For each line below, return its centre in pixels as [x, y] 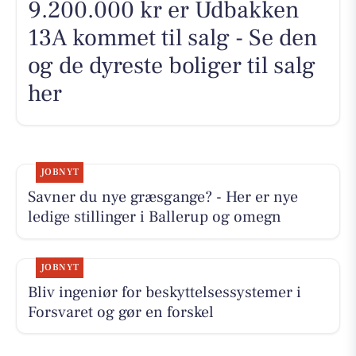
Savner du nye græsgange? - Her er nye [163, 197]
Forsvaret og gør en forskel [120, 312]
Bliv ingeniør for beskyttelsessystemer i [164, 292]
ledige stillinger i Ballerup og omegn [154, 217]
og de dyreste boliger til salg [171, 66]
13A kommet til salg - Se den [172, 38]
